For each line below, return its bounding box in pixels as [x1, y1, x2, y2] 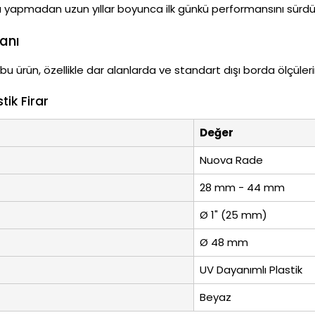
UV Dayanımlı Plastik [200, 262, 302, 278]
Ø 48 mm [200, 235, 248, 250]
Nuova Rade [200, 153, 263, 168]
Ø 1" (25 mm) [200, 207, 267, 223]
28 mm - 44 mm [200, 180, 285, 195]
